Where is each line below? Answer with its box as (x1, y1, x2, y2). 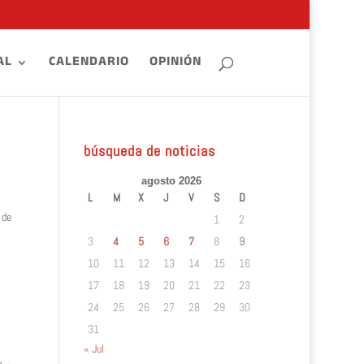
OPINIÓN (149, 52, 202, 72)
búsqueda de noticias (83, 141, 215, 160)
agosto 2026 (141, 175, 202, 187)
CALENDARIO (49, 52, 130, 72)
